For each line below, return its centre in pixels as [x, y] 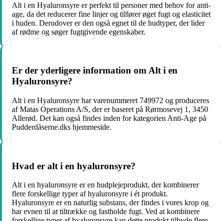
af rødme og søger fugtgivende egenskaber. [79, 32]
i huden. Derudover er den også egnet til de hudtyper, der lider [108, 23]
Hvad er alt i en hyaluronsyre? [74, 166]
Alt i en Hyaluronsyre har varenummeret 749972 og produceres [110, 100]
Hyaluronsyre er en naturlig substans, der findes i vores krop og [110, 203]
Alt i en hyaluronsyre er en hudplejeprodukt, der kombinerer [105, 185]
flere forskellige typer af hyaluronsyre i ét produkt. [90, 194]
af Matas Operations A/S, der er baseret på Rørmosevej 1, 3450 [110, 109]
